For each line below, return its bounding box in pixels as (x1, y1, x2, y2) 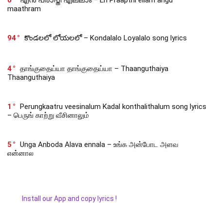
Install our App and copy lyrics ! (7, 195, 117, 203)
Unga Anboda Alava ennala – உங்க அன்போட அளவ (20, 140, 179, 149)
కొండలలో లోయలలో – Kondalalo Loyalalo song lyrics (24, 34, 187, 43)
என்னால (7, 149, 34, 158)
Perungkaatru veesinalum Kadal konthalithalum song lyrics (20, 102, 206, 111)
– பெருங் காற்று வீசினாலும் (7, 111, 89, 120)
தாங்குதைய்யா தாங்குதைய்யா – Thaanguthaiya (20, 64, 168, 73)
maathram (7, 4, 41, 14)
